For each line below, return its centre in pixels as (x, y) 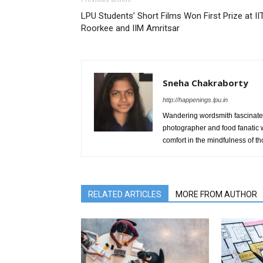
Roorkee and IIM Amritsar (130, 28)
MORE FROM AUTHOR (216, 194)
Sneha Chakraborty (205, 83)
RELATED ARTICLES (125, 194)
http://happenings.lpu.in (195, 100)
